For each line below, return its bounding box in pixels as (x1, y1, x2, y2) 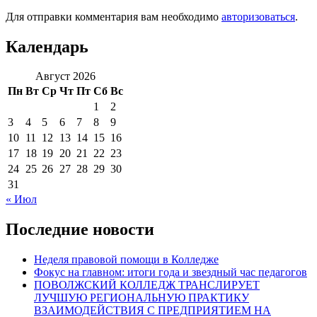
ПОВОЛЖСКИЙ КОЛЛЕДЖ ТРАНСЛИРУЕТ (34, 279, 260, 292)
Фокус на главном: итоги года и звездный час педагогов (34, 266, 307, 279)
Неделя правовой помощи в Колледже (34, 253, 219, 266)
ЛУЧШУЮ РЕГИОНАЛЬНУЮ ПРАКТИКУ (34, 292, 249, 304)
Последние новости (6, 220, 154, 239)
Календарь (6, 37, 88, 56)
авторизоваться (221, 10, 295, 23)
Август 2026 (35, 70, 96, 83)
